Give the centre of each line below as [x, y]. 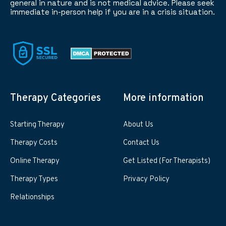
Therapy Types [34, 179]
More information [163, 98]
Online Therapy [35, 161]
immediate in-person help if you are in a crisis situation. [112, 12]
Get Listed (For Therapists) [167, 161]
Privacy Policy [146, 179]
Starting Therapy [37, 125]
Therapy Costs [34, 143]
